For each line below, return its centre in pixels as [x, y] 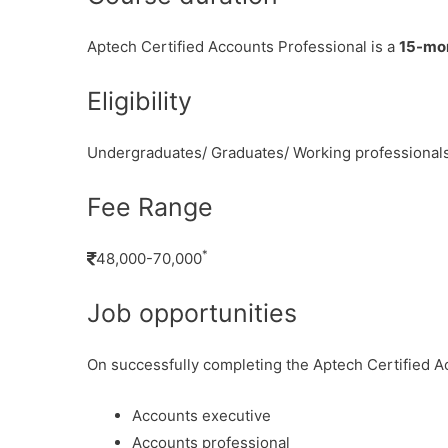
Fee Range [150, 207]
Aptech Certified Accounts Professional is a [243, 46]
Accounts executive [201, 415]
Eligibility [139, 101]
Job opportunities [192, 313]
